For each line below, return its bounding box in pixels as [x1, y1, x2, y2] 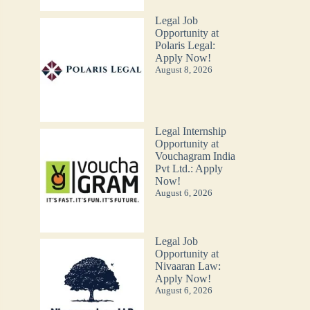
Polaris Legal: [154, 39, 215, 52]
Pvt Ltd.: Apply [154, 162, 223, 174]
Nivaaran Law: [154, 260, 221, 273]
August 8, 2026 [154, 64, 212, 75]
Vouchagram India [154, 149, 235, 162]
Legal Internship [154, 125, 226, 137]
